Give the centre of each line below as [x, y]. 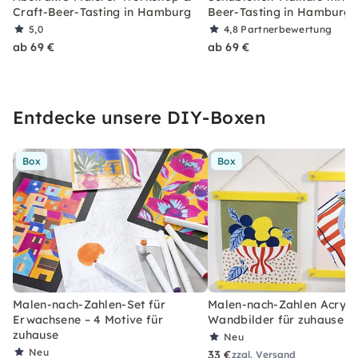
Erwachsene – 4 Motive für [88, 319]
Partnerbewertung [286, 29]
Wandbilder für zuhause [276, 319]
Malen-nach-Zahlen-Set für [89, 304]
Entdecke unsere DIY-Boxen [139, 117]
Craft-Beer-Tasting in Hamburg [102, 12]
